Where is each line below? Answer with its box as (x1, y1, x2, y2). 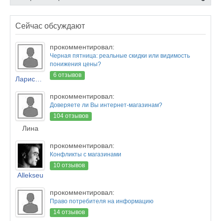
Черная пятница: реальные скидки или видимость (50, 52, 190, 59)
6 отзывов (53, 72, 82, 79)
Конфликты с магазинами (50, 151, 121, 158)
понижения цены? (50, 61, 101, 68)
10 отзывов (53, 162, 85, 169)
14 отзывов (53, 209, 85, 216)
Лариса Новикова (35, 75, 42, 83)
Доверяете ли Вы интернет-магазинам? (50, 102, 162, 109)
